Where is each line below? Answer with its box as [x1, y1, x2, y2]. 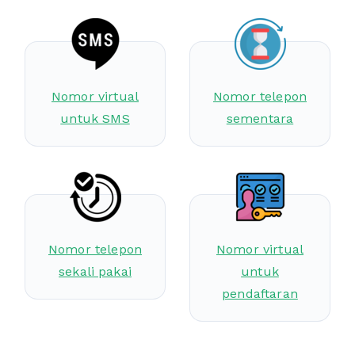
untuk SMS [60, 111, 130, 126]
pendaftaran [222, 286, 298, 301]
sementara [226, 111, 294, 126]
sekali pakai [59, 264, 132, 279]
